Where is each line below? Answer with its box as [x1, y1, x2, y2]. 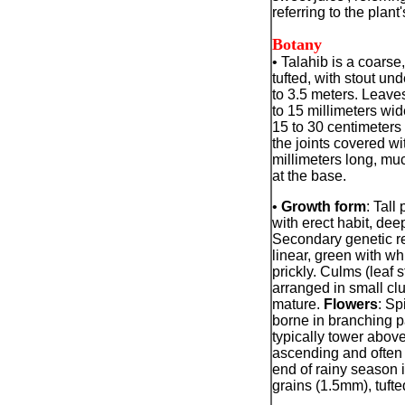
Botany [271, 35, 322, 53]
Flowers [323, 297, 378, 312]
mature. [271, 297, 324, 312]
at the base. [271, 168, 346, 184]
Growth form [280, 199, 366, 214]
